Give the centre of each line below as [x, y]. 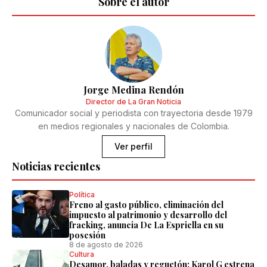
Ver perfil [133, 146]
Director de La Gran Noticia [133, 102]
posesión [87, 235]
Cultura [82, 254]
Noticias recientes [56, 166]
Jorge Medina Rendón [133, 90]
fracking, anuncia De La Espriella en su [146, 225]
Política [82, 195]
